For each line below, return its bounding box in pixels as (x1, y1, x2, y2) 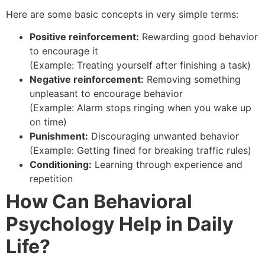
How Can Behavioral (6, 189, 192, 213)
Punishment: (30, 130, 88, 142)
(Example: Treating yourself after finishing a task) (30, 59, 251, 71)
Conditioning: (30, 158, 92, 170)
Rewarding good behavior (139, 30, 258, 43)
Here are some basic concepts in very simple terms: (6, 8, 238, 20)
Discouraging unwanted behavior (88, 130, 239, 142)
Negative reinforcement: (30, 73, 144, 85)
